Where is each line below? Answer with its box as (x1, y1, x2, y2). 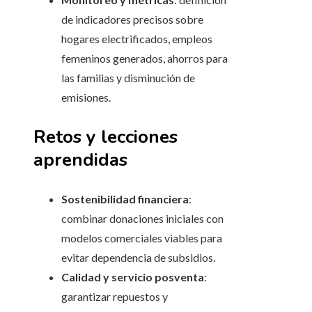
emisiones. (61, 91, 111, 104)
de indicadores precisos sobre (61, 13, 203, 26)
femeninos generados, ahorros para (61, 52, 228, 65)
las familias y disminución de (61, 71, 195, 85)
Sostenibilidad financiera (61, 192, 189, 206)
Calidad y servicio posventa (61, 270, 204, 284)
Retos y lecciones (33, 125, 178, 150)
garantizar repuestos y (61, 290, 168, 304)
